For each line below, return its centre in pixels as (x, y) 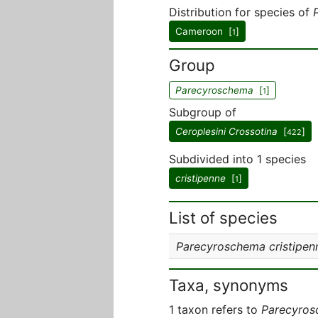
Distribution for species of (241, 12)
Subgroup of (203, 112)
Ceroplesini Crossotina (226, 131)
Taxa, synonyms (229, 285)
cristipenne (201, 178)
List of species (223, 218)
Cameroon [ (204, 31)
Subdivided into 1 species (237, 159)
